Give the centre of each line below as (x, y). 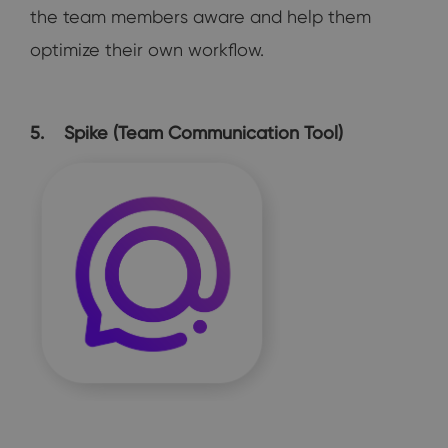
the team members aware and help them (200, 17)
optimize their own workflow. (147, 50)
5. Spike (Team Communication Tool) (186, 133)
